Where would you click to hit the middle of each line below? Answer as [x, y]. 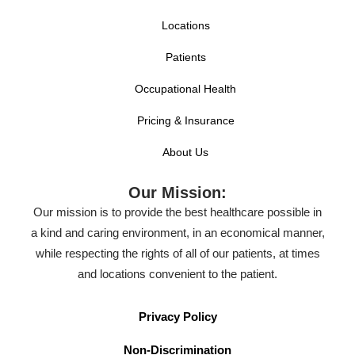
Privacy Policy [177, 316]
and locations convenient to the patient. [177, 273]
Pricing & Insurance [185, 120]
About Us [185, 152]
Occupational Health [185, 88]
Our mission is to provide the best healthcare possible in [177, 212]
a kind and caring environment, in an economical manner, [177, 232]
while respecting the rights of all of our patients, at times [177, 253]
